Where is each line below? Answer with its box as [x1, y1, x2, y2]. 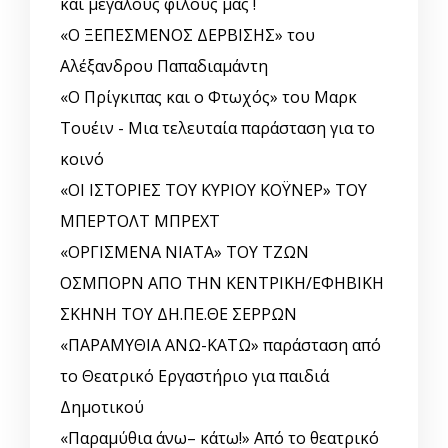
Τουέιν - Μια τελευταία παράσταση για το [60, 117, 375, 140]
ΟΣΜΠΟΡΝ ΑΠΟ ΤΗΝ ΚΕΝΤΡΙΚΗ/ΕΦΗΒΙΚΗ [60, 272, 384, 295]
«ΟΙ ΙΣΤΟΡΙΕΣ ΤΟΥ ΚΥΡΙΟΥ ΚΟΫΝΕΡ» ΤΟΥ [60, 179, 367, 202]
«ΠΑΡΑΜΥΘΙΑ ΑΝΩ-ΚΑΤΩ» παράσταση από [60, 334, 381, 357]
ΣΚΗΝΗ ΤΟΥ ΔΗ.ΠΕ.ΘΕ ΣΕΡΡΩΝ [60, 303, 297, 326]
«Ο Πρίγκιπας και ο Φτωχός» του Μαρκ [60, 86, 357, 109]
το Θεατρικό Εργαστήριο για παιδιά [60, 365, 329, 388]
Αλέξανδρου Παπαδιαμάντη [60, 55, 268, 78]
